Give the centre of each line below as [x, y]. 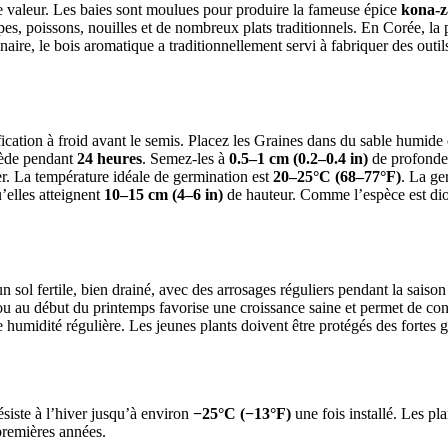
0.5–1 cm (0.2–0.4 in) [298, 158]
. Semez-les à [185, 158]
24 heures [109, 158]
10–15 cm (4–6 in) [163, 194]
